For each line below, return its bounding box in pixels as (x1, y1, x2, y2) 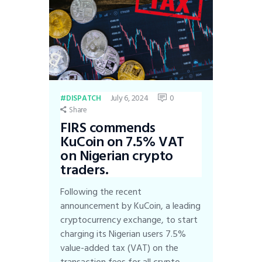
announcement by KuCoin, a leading (60, 198, 201, 214)
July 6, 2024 (110, 91, 149, 105)
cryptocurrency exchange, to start (60, 212, 198, 228)
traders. (60, 158, 109, 182)
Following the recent (60, 184, 142, 200)
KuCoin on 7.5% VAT (60, 130, 184, 154)
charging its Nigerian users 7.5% (60, 226, 187, 242)
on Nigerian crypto (60, 144, 173, 168)
